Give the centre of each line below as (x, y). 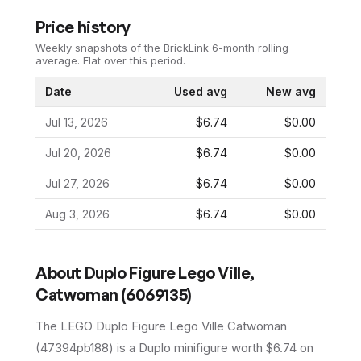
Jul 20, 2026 (78, 152)
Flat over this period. (133, 60)
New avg (291, 91)
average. (58, 60)
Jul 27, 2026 (77, 183)
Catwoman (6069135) (114, 294)
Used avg (201, 91)
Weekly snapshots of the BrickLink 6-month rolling (162, 47)
